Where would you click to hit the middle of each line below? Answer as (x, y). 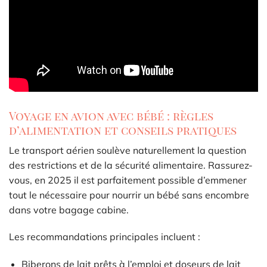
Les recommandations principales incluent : (105, 237)
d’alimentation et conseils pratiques (123, 130)
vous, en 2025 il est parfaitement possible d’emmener (128, 180)
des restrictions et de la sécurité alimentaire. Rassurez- (131, 165)
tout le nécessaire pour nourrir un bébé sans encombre (129, 195)
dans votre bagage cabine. (69, 209)
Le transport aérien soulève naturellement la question (128, 150)
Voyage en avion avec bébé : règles (111, 116)
